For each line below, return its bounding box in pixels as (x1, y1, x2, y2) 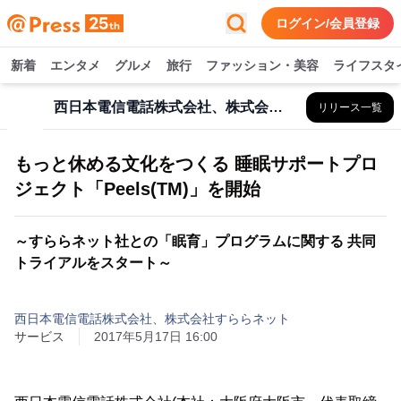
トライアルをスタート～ (14, 255, 172, 270)
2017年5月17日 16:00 (94, 329, 218, 344)
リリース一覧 (318, 101, 382, 114)
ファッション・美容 (206, 58, 319, 73)
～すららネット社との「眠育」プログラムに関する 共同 (14, 234, 376, 249)
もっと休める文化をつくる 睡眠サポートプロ (14, 154, 378, 174)
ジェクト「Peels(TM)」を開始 (14, 179, 260, 199)
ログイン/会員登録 (276, 16, 380, 30)
